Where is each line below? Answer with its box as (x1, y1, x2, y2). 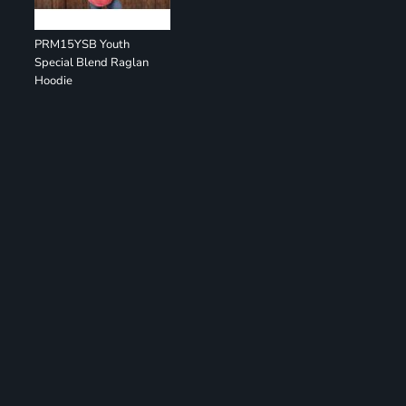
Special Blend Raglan (34, 54, 150, 71)
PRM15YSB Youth (34, 36, 130, 53)
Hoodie (34, 72, 73, 89)
